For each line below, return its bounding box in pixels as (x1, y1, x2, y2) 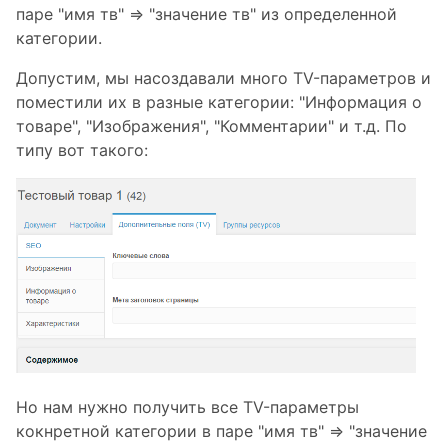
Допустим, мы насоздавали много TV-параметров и (16, 68, 431, 88)
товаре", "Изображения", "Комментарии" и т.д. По (16, 116, 407, 136)
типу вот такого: (16, 140, 148, 160)
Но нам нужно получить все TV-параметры (16, 397, 359, 417)
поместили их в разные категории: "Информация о (16, 92, 422, 112)
